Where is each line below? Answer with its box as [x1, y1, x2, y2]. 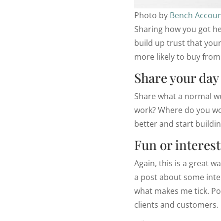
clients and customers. [134, 199, 219, 211]
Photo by [134, 10, 170, 21]
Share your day [134, 69, 219, 87]
